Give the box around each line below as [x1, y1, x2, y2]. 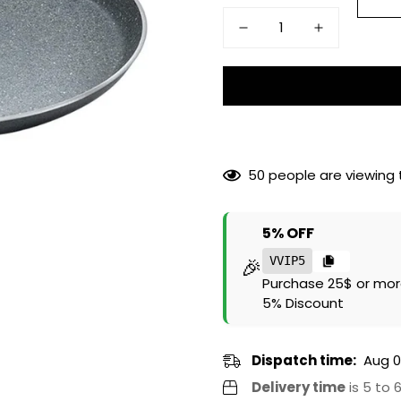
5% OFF [262, 223, 314, 243]
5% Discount [262, 294, 344, 312]
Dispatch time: [252, 351, 356, 370]
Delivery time [252, 378, 346, 397]
